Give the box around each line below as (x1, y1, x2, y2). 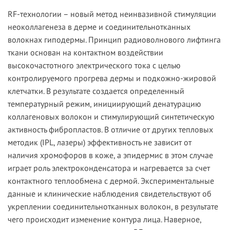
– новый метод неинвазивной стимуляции (62, 9, 216, 20)
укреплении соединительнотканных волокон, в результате (8, 201, 218, 212)
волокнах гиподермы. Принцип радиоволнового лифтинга (8, 34, 221, 45)
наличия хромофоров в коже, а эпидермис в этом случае (8, 150, 213, 161)
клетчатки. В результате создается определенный (8, 86, 184, 97)
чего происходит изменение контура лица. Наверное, (8, 214, 201, 225)
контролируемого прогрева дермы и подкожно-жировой (8, 73, 216, 84)
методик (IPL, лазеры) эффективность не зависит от (8, 137, 191, 148)
